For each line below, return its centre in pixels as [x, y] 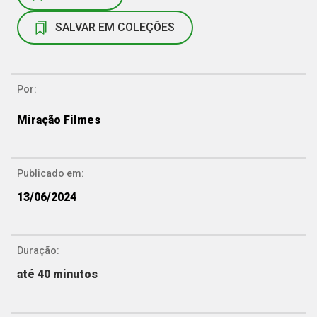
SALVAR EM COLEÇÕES [115, 27]
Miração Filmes [59, 120]
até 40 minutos [57, 274]
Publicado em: [51, 173]
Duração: [38, 250]
